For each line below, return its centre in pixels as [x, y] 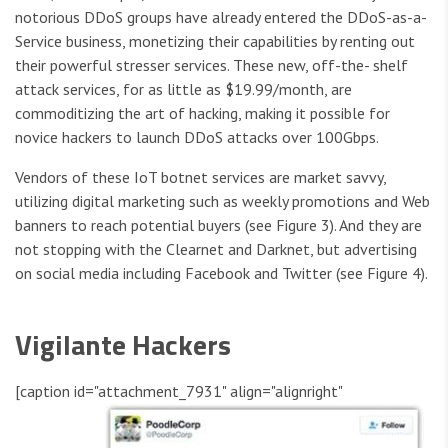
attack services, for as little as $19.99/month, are [183, 89]
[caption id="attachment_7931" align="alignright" [178, 391]
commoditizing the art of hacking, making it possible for [202, 113]
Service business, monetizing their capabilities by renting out [215, 41]
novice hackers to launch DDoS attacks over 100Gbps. [197, 137]
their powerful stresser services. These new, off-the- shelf [211, 65]
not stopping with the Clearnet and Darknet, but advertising [216, 249]
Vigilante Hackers [123, 345]
